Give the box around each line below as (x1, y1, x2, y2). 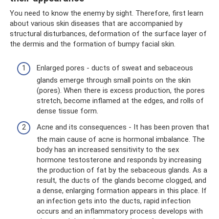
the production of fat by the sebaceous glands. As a (37, 166, 207, 175)
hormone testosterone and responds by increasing (37, 155, 201, 164)
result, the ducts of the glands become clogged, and (37, 176, 206, 185)
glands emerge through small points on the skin (37, 75, 191, 85)
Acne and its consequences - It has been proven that (37, 123, 209, 131)
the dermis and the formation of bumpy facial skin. (10, 40, 175, 48)
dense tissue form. (37, 106, 98, 115)
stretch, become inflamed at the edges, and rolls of (37, 96, 204, 105)
